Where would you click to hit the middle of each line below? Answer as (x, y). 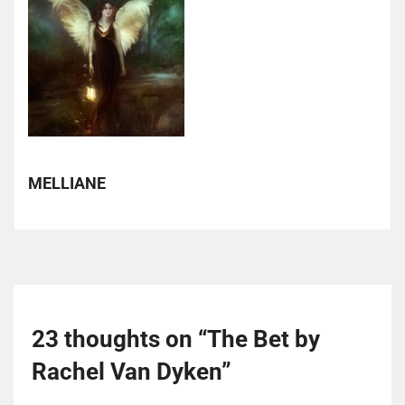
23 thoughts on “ (119, 339)
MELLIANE (67, 184)
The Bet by (264, 339)
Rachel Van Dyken (127, 371)
